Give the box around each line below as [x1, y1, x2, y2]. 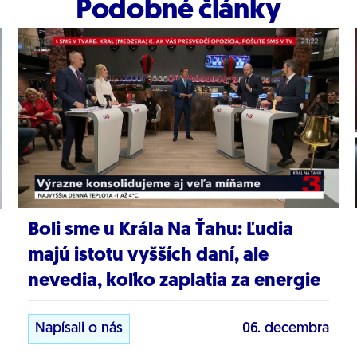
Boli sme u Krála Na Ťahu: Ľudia [27, 221, 293, 241]
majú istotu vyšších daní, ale [27, 246, 269, 266]
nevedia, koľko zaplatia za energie [27, 272, 320, 292]
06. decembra [242, 321, 330, 337]
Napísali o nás [34, 321, 123, 337]
